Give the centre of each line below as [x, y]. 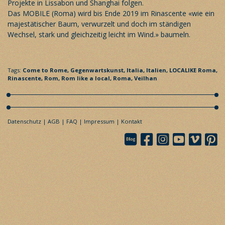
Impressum [99, 121]
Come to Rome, [46, 70]
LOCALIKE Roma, [193, 70]
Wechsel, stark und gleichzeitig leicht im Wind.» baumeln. [99, 34]
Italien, [158, 70]
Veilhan [146, 78]
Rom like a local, [87, 78]
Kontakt [132, 121]
